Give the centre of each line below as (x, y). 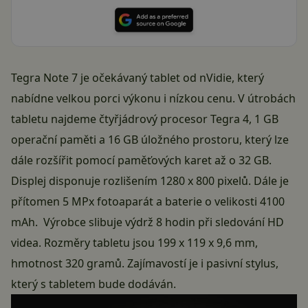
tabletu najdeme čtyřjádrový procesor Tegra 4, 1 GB (145, 119)
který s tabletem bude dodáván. (93, 284)
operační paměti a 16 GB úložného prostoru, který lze (150, 140)
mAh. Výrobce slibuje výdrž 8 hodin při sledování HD (147, 222)
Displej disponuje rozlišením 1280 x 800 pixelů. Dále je (150, 181)
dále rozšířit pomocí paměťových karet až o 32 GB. (141, 161)
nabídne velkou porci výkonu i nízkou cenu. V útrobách (153, 99)
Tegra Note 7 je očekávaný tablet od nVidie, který (137, 78)
